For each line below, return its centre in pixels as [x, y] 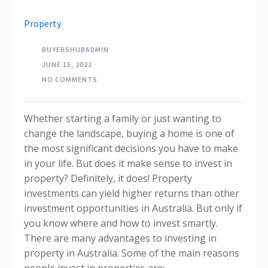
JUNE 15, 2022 [67, 64]
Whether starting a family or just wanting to [123, 118]
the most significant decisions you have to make [131, 148]
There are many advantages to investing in [120, 238]
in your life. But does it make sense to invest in [128, 163]
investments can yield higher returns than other [132, 193]
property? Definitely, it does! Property [108, 178]
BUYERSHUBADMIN [75, 49]
